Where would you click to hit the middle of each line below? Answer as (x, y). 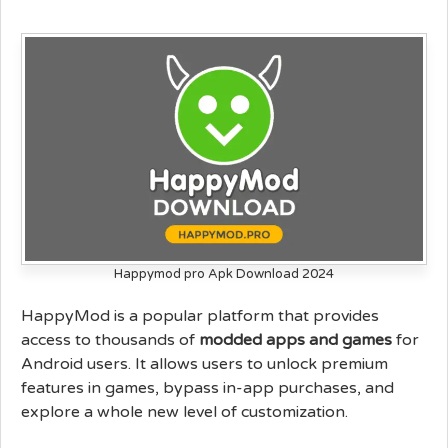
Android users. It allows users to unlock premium (204, 363)
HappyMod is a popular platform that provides (200, 315)
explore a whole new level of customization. (184, 411)
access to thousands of (110, 339)
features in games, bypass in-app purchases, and (207, 387)
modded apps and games (295, 339)
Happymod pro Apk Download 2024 (224, 273)
